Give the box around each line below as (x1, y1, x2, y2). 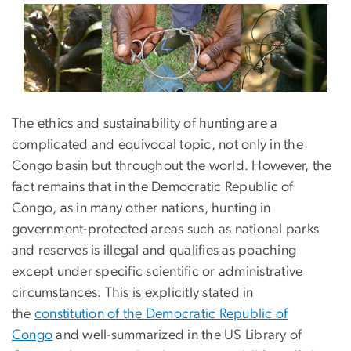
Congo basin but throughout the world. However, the (12, 159, 332, 174)
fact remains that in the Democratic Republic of (12, 180, 294, 195)
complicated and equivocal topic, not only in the (12, 138, 303, 153)
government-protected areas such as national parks (12, 223, 320, 237)
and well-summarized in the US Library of (52, 328, 302, 343)
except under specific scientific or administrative (12, 265, 303, 280)
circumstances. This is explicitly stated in (12, 286, 254, 301)
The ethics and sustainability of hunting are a (12, 117, 278, 132)
